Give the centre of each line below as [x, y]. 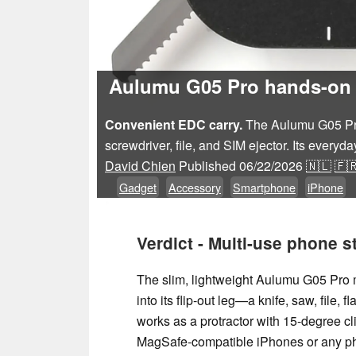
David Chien [140, 166]
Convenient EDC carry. [174, 125]
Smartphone [264, 188]
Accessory [195, 188]
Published [209, 166]
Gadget [138, 188]
